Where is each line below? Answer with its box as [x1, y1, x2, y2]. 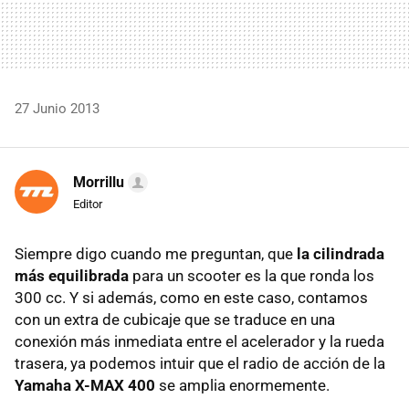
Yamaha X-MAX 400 [15, 375, 155, 394]
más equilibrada [15, 266, 129, 285]
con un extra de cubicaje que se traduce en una [15, 309, 335, 329]
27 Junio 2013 [15, 100, 100, 117]
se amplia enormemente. [155, 375, 330, 394]
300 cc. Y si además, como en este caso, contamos [15, 288, 368, 307]
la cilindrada [297, 244, 384, 263]
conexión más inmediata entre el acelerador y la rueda [15, 331, 384, 351]
